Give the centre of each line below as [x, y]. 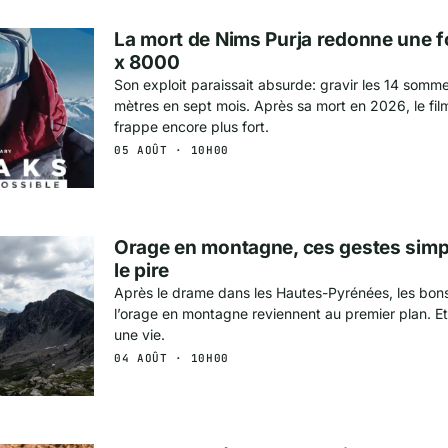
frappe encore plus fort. [191, 127]
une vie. [139, 335]
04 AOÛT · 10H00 [171, 358]
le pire [142, 271]
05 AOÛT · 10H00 [171, 150]
